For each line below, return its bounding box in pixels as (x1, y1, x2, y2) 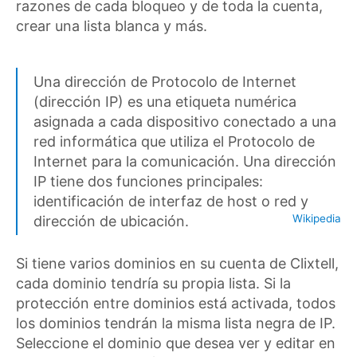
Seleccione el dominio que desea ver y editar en (16, 334, 335, 351)
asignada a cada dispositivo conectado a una (33, 113, 336, 130)
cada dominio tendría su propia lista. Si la (16, 274, 291, 292)
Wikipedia (292, 212, 341, 225)
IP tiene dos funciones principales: (33, 173, 263, 190)
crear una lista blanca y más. (16, 18, 207, 34)
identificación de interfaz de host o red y (33, 193, 308, 210)
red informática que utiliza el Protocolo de (33, 133, 315, 150)
